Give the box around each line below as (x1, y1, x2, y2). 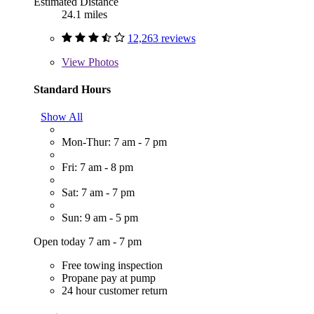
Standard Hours (34, 83, 111, 95)
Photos (86, 55, 118, 68)
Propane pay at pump (62, 272, 156, 285)
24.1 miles (62, 8, 107, 20)
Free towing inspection (62, 259, 163, 272)
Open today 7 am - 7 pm (34, 235, 142, 248)
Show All (41, 111, 83, 123)
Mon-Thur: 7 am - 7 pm (62, 136, 167, 149)
